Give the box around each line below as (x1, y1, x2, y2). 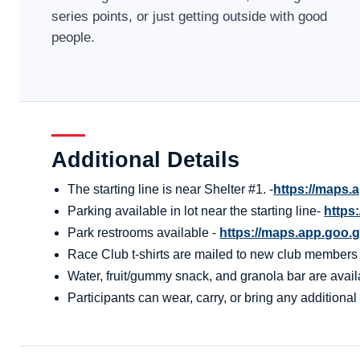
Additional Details (51, 148, 240, 173)
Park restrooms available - (67, 226, 220, 240)
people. (51, 29, 96, 45)
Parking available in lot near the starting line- (67, 204, 325, 219)
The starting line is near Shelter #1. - (67, 182, 274, 197)
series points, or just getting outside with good (51, 8, 328, 24)
